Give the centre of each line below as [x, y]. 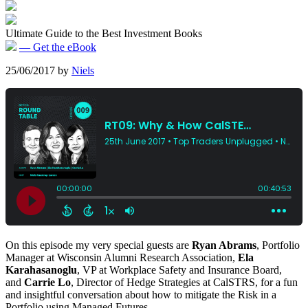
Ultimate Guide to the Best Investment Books [104, 33]
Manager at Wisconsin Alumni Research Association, [122, 257]
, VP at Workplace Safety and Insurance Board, [179, 270]
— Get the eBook [58, 47]
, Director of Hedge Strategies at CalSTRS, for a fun [184, 282]
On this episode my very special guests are [99, 245]
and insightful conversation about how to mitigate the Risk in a [141, 295]
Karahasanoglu [41, 270]
